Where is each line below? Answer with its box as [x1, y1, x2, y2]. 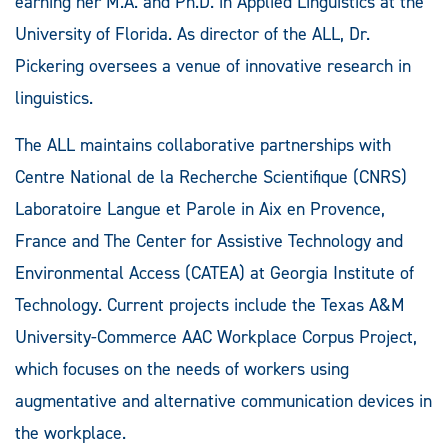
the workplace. [15, 420, 126, 445]
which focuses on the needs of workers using [15, 356, 349, 381]
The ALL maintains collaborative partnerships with [15, 132, 391, 157]
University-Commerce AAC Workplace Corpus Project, [15, 324, 417, 349]
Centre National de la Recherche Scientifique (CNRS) [15, 164, 407, 189]
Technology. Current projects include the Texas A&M [15, 292, 405, 317]
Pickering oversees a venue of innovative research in [15, 53, 411, 78]
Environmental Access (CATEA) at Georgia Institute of [15, 260, 414, 285]
